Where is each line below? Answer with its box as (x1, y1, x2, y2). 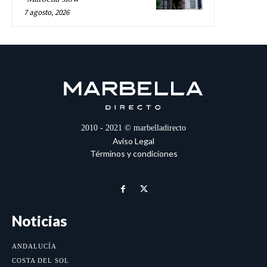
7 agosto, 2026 (24, 7, 69, 17)
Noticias (12, 212, 67, 229)
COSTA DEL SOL (12, 256, 69, 264)
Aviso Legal (113, 135, 154, 146)
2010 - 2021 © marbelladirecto (81, 123, 186, 132)
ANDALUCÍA (12, 242, 57, 250)
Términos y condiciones (89, 148, 178, 159)
